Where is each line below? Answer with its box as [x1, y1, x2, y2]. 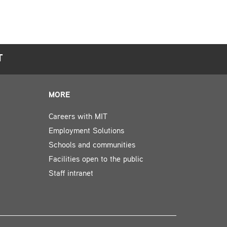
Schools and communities [49, 142, 136, 149]
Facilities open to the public [49, 156, 144, 164]
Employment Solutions [49, 128, 125, 135]
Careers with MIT [49, 113, 108, 121]
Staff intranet [49, 170, 94, 178]
